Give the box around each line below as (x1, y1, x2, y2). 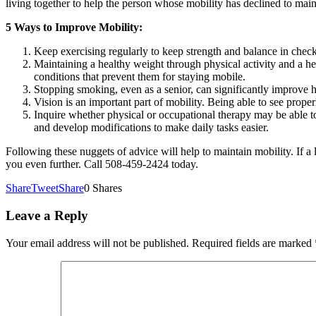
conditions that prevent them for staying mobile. (34, 71, 245, 83)
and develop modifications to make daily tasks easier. (34, 121, 269, 134)
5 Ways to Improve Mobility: (6, 21, 142, 34)
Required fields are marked (192, 236, 315, 249)
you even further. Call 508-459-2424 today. (6, 158, 198, 171)
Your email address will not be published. (6, 236, 189, 249)
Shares (92, 182, 122, 195)
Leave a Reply (6, 208, 88, 224)
